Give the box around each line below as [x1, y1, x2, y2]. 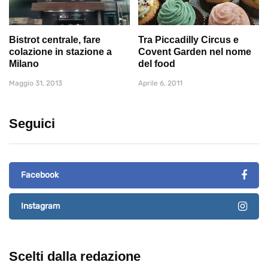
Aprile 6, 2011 [138, 78, 182, 87]
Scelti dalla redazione [9, 248, 141, 264]
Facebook [21, 169, 59, 180]
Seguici [9, 115, 55, 131]
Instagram [21, 200, 60, 211]
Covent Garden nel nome [138, 46, 251, 57]
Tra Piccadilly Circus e [138, 34, 239, 45]
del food [138, 58, 175, 69]
